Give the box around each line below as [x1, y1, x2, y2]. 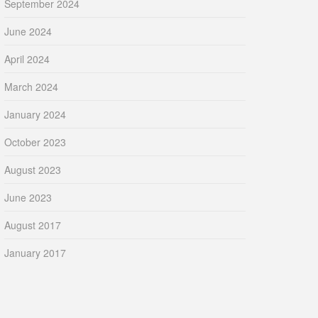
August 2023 [4, 163, 61, 177]
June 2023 [4, 190, 52, 205]
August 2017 [4, 218, 61, 233]
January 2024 [4, 107, 66, 122]
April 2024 [4, 52, 50, 67]
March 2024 [4, 79, 58, 94]
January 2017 [4, 246, 66, 261]
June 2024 [4, 24, 52, 39]
